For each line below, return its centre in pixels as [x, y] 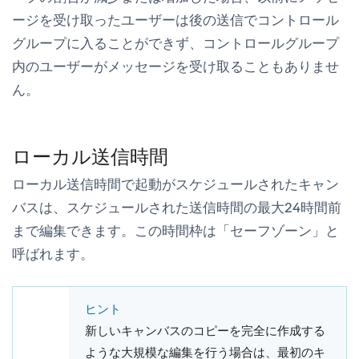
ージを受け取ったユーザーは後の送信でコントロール [175, 20]
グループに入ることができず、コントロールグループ [175, 43]
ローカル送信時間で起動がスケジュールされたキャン [175, 184]
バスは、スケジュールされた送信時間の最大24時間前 [177, 207]
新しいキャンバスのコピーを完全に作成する [205, 331]
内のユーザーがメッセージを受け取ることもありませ [175, 66]
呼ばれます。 [53, 254]
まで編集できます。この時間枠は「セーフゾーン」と [175, 230]
